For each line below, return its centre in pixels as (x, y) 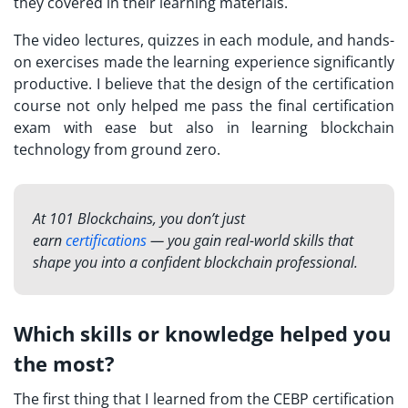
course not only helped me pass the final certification (204, 105)
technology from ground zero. (117, 149)
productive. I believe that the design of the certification (204, 83)
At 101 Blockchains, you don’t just (138, 218)
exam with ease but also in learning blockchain (204, 127)
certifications (106, 240)
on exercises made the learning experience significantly (204, 61)
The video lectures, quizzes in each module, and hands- (204, 40)
